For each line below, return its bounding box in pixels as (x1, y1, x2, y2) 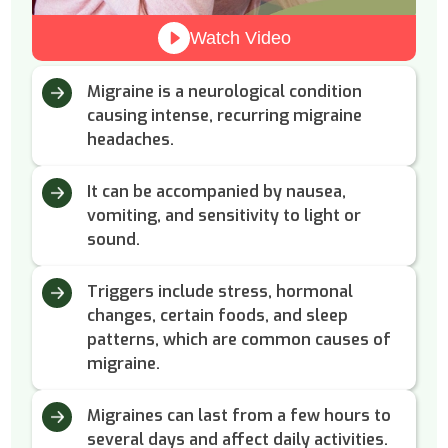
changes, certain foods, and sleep (86, 305, 348, 327)
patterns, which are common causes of (86, 329, 391, 351)
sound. (86, 229, 140, 251)
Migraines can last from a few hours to (86, 405, 391, 427)
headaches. (86, 129, 174, 151)
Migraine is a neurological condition (86, 81, 362, 103)
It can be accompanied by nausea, (86, 181, 346, 203)
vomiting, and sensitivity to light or (86, 205, 361, 227)
